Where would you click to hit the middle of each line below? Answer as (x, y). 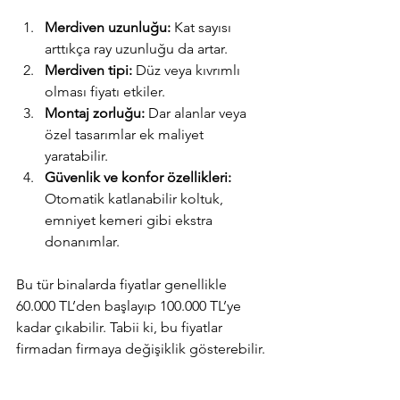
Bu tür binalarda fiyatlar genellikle (123, 284)
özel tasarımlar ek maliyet (126, 134)
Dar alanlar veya (197, 112)
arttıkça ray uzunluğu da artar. (136, 48)
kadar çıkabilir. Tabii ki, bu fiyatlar (121, 327)
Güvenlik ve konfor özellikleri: (138, 177)
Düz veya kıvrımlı (188, 70)
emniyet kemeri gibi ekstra (130, 220)
